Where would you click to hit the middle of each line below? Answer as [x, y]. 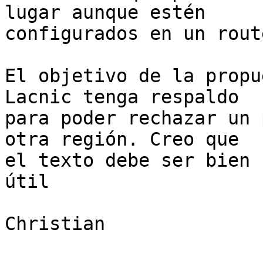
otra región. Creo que [122, 139]
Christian [55, 224]
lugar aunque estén [105, 13]
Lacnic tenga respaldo [122, 97]
